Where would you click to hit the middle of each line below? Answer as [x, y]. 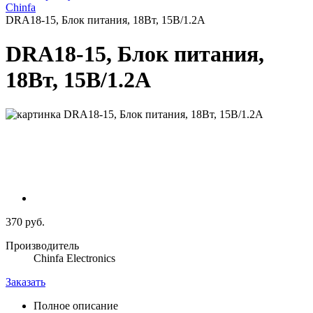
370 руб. [25, 222]
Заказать [26, 282]
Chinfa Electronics [74, 259]
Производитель [42, 246]
